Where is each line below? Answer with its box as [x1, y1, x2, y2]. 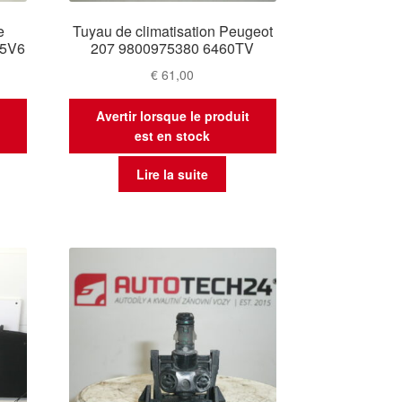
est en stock [135, 127, 211, 145]
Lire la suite [136, 164, 209, 183]
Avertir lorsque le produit [95, 107, 249, 126]
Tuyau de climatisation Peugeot [72, 21, 273, 42]
